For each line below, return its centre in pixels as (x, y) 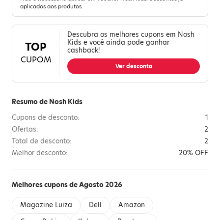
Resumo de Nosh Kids (47, 102)
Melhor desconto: (40, 153)
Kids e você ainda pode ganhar (118, 42)
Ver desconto (134, 66)
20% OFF (193, 153)
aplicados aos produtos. (52, 6)
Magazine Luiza (46, 205)
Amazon (132, 205)
